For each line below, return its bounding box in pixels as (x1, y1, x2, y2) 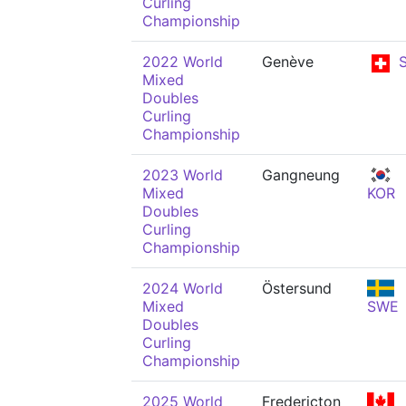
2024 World (142, 279, 223, 297)
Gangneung (262, 166, 340, 184)
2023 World (142, 166, 223, 184)
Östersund (262, 279, 332, 297)
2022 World (142, 53, 223, 71)
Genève (262, 53, 314, 71)
